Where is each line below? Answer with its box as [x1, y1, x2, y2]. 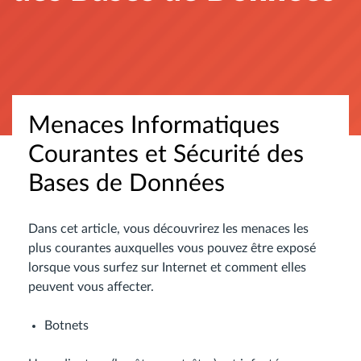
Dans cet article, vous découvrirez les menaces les [28, 222, 309, 235]
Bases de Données [28, 172, 225, 196]
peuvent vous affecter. [28, 280, 154, 293]
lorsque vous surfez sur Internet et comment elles [28, 261, 306, 274]
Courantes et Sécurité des [28, 143, 304, 167]
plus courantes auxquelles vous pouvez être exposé [28, 242, 316, 255]
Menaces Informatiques [28, 114, 280, 138]
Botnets [44, 319, 89, 332]
